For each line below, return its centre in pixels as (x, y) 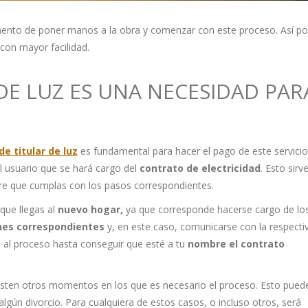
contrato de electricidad (200, 168)
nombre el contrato (236, 244)
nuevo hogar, (90, 210)
